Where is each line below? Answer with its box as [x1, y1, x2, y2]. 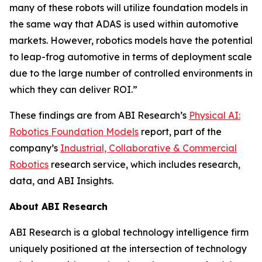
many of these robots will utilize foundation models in [9, 2, 248, 13]
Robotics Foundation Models [9, 126, 139, 137]
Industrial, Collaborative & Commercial [60, 142, 237, 154]
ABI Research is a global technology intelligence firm [9, 226, 249, 238]
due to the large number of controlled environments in [9, 67, 253, 79]
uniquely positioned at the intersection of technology [9, 243, 247, 254]
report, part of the [139, 126, 222, 137]
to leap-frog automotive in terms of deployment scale [9, 51, 252, 63]
